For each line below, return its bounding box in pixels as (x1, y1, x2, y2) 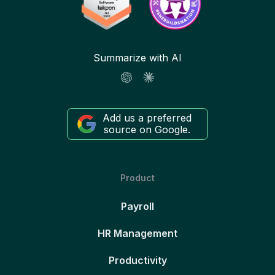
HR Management (98, 227, 177, 240)
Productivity (108, 254, 167, 267)
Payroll (121, 200, 154, 213)
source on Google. (103, 123, 190, 136)
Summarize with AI (93, 52, 182, 64)
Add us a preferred (102, 112, 192, 125)
